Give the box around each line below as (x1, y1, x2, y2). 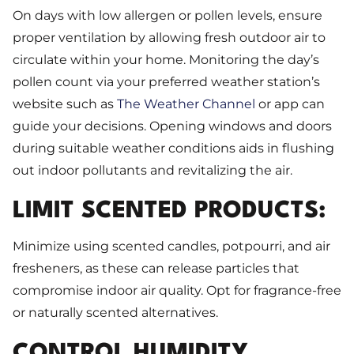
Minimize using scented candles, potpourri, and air (13, 239, 330, 254)
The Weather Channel (117, 96, 255, 112)
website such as (13, 96, 117, 112)
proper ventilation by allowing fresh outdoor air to (13, 30, 326, 46)
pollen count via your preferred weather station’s (13, 74, 320, 90)
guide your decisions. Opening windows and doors (13, 119, 332, 134)
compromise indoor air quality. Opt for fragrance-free (13, 283, 341, 299)
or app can (255, 96, 325, 112)
